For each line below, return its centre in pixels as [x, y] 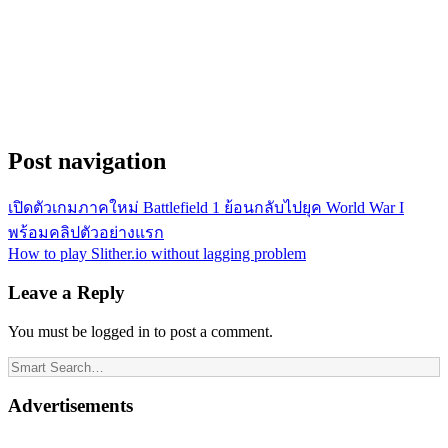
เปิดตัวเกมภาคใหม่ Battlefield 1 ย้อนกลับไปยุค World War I [206, 208]
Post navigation [87, 161]
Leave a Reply [66, 292]
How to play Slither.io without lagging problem [157, 254]
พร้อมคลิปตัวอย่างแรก [86, 233]
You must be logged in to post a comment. [140, 331]
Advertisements [70, 406]
